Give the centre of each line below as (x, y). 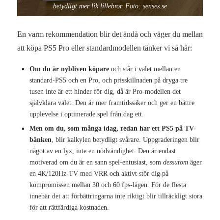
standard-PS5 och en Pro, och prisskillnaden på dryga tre (109, 80)
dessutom (176, 162)
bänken (41, 139)
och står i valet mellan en (145, 69)
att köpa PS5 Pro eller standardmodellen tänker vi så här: (105, 48)
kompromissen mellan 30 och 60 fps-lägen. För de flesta (108, 185)
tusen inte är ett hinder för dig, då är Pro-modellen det (105, 91)
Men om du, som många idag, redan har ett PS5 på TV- (113, 128)
